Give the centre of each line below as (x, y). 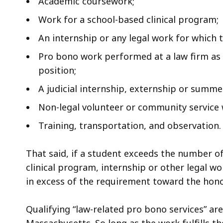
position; (57, 70)
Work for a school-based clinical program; (128, 19)
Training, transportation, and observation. (130, 125)
